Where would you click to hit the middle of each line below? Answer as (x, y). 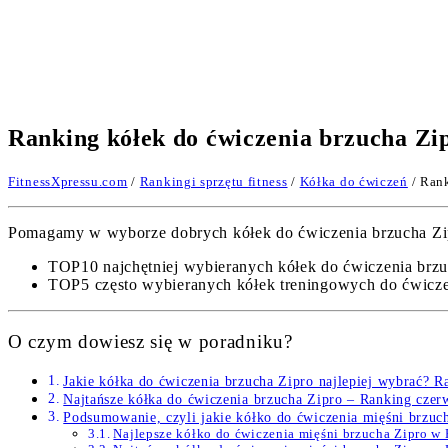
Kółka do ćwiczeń (353, 181)
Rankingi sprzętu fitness (213, 181)
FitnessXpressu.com (68, 181)
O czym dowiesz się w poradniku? (150, 341)
